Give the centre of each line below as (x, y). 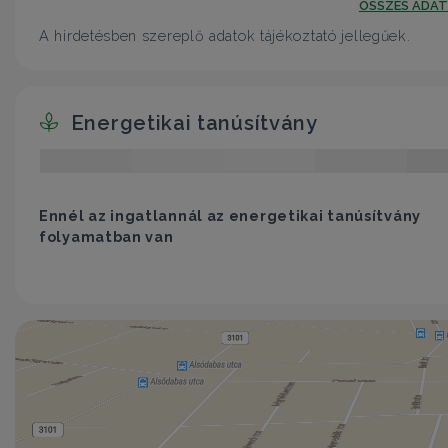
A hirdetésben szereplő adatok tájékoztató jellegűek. (225, 35)
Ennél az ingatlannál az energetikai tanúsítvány (230, 216)
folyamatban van (106, 237)
